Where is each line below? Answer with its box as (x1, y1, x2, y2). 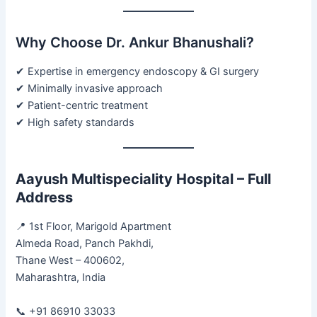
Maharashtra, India (16, 271, 106, 284)
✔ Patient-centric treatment (16, 98, 149, 112)
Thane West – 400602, (16, 254, 125, 267)
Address (16, 189, 74, 207)
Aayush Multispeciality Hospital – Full (16, 171, 272, 188)
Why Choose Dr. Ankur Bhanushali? (16, 33, 255, 51)
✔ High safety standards (16, 115, 135, 129)
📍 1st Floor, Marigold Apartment (16, 220, 172, 234)
